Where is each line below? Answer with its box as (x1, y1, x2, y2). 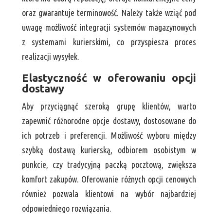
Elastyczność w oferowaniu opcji (21, 72, 197, 84)
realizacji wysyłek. (21, 52, 79, 62)
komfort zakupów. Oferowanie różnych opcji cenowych (21, 174, 197, 184)
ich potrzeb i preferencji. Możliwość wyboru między (21, 130, 197, 141)
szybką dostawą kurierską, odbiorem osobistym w (21, 145, 197, 155)
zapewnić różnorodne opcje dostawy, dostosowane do (21, 116, 197, 126)
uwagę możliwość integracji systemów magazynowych (21, 22, 197, 33)
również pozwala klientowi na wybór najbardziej (21, 189, 197, 199)
